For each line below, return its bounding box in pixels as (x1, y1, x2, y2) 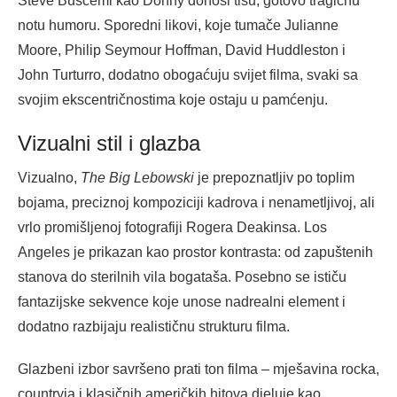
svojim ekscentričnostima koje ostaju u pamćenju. (18, 91, 328, 107)
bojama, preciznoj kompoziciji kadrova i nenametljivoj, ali (18, 194, 375, 210)
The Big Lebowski (81, 169, 194, 185)
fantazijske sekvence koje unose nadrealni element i (18, 293, 346, 309)
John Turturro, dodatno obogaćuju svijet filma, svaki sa (18, 66, 358, 82)
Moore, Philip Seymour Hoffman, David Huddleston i (18, 42, 346, 58)
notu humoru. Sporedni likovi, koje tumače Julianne (18, 17, 339, 33)
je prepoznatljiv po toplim (194, 169, 354, 185)
